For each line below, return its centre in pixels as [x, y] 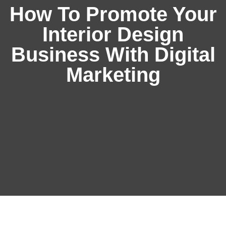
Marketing [113, 75]
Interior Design [113, 35]
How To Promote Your [113, 14]
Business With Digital [113, 55]
